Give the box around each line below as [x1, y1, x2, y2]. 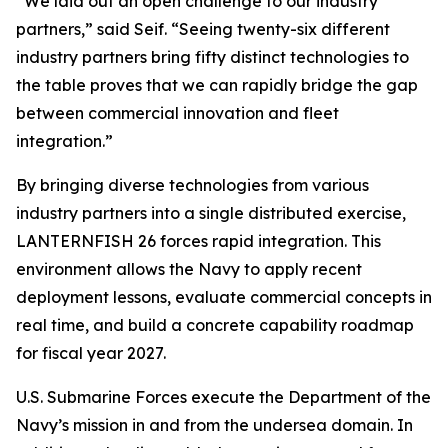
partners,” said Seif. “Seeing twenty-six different [16, 19, 390, 39]
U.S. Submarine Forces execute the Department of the [16, 387, 431, 407]
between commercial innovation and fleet [16, 103, 339, 123]
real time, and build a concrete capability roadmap [16, 315, 414, 335]
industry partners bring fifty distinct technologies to [16, 47, 409, 67]
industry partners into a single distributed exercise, [16, 203, 406, 223]
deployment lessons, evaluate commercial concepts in [16, 287, 432, 307]
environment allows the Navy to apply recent [16, 259, 362, 279]
